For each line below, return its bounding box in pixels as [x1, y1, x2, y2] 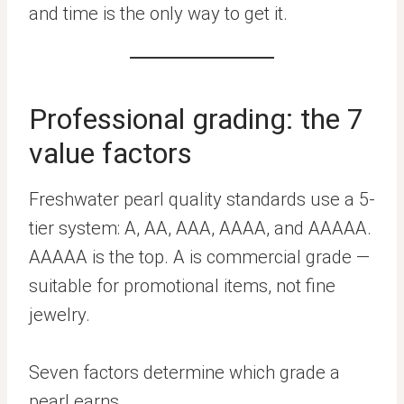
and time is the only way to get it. [29, 3, 288, 24]
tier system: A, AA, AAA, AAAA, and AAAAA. [29, 217, 372, 239]
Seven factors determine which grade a [29, 362, 340, 383]
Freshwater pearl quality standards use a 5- [29, 188, 375, 210]
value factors [29, 136, 192, 170]
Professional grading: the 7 [29, 102, 363, 136]
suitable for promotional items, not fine [29, 275, 335, 297]
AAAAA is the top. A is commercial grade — [29, 246, 370, 268]
